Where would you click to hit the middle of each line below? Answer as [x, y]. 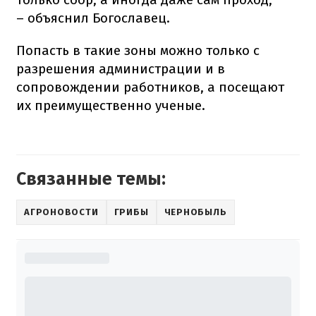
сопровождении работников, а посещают [150, 87]
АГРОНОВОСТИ [61, 212]
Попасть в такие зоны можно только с [138, 50]
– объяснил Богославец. [93, 18]
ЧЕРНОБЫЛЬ [195, 212]
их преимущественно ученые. [111, 105]
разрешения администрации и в [121, 68]
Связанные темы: [91, 179]
